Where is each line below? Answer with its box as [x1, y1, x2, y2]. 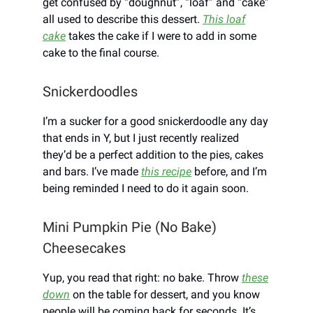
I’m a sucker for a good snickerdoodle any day [43, 114, 268, 128]
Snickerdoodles [43, 82, 138, 100]
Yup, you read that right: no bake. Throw [43, 270, 242, 284]
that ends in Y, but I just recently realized [43, 131, 239, 145]
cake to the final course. [43, 45, 159, 59]
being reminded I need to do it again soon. [43, 181, 249, 195]
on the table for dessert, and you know [70, 287, 260, 301]
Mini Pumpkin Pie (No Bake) [43, 218, 217, 235]
